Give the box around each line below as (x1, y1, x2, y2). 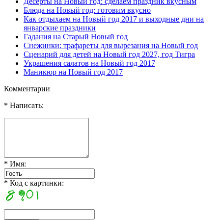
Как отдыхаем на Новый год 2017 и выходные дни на (24, 14, 204, 23)
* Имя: (4, 159, 26, 168)
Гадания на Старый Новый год (24, 32, 128, 41)
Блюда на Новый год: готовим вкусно (24, 5, 151, 14)
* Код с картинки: (4, 178, 64, 187)
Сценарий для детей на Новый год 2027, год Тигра (24, 50, 195, 58)
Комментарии (4, 84, 50, 93)
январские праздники (24, 23, 96, 32)
